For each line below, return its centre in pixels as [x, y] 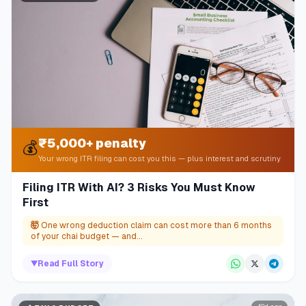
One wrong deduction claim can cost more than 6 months [156, 225]
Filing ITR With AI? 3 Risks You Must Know [139, 187]
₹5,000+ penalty [92, 143]
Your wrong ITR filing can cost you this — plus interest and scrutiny [159, 158]
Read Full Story [71, 263]
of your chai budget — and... [87, 236]
